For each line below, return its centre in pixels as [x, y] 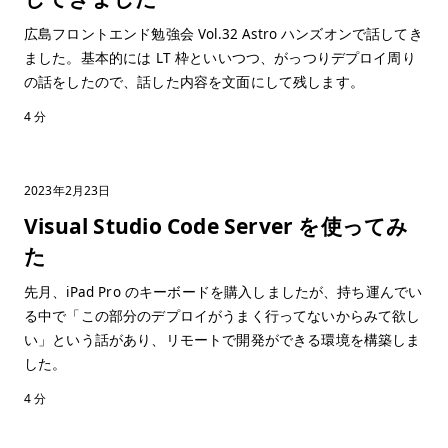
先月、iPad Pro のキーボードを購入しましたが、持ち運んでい [223, 292]
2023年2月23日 [67, 190]
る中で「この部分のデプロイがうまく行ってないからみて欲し [222, 316]
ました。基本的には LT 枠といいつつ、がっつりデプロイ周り [220, 58]
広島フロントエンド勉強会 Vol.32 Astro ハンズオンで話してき [223, 34]
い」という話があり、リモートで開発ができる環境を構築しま [222, 340]
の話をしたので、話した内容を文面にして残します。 [194, 82]
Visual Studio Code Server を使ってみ [216, 226]
